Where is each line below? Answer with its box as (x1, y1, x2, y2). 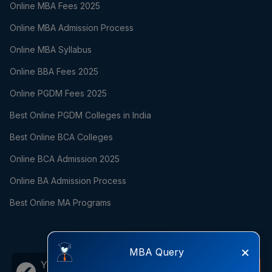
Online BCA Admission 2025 (10, 154, 120, 165)
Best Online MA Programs (10, 197, 111, 208)
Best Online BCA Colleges (10, 132, 113, 143)
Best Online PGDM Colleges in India (10, 110, 151, 121)
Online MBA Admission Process (10, 22, 134, 33)
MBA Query (129, 246, 184, 258)
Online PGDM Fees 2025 (10, 88, 107, 99)
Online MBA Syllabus (10, 44, 92, 55)
